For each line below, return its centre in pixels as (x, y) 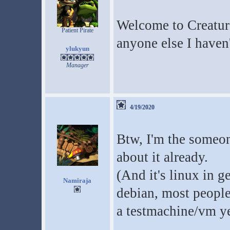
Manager (77, 65)
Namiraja (77, 180)
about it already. (162, 157)
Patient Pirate (77, 30)
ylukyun (77, 49)
